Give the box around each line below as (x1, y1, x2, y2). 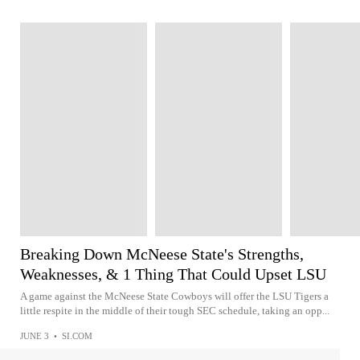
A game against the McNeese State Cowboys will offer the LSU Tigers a (20, 289, 329, 302)
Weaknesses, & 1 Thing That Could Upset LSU (20, 264, 326, 283)
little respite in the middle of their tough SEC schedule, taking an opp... (20, 304, 329, 317)
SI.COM (62, 330, 92, 341)
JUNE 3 (20, 330, 49, 341)
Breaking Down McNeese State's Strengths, (20, 244, 304, 263)
